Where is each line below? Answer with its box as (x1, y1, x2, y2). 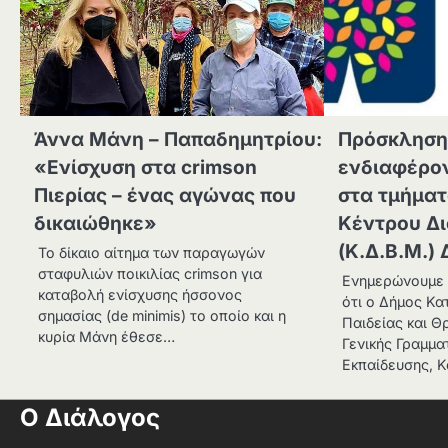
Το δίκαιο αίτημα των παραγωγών (38, 243, 265, 261)
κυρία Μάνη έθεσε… (38, 327, 175, 345)
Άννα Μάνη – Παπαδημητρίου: (34, 127, 322, 151)
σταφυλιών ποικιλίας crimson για (38, 264, 262, 282)
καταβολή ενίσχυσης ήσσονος (38, 285, 242, 303)
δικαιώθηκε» (34, 211, 157, 235)
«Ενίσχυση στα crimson (34, 155, 257, 179)
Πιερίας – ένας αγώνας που (34, 183, 296, 207)
